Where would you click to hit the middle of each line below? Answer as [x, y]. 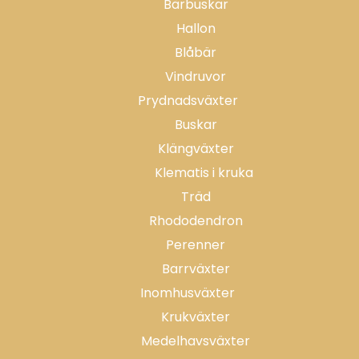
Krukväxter [196, 317]
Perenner [196, 245]
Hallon [196, 28]
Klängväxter [196, 149]
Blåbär [196, 52]
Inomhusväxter [188, 293]
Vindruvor [196, 77]
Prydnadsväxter [188, 101]
